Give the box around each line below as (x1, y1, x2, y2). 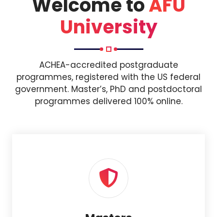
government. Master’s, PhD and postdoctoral (15, 83, 202, 95)
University (60, 14, 157, 40)
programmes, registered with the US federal (16, 71, 201, 83)
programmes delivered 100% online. (34, 95, 183, 107)
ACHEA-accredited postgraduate (39, 59, 178, 71)
